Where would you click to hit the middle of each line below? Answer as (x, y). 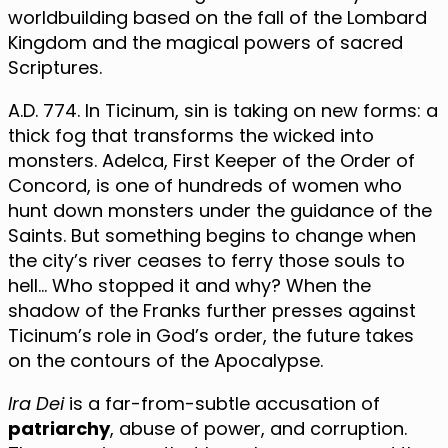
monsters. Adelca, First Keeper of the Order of (211, 160)
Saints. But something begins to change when (212, 235)
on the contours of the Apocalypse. (165, 360)
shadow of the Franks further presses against (212, 310)
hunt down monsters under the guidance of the (220, 210)
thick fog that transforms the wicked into (191, 135)
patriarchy (59, 428)
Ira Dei (36, 403)
